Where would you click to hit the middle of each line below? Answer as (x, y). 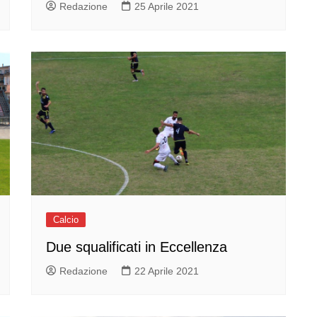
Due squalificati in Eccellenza (137, 247)
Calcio (66, 219)
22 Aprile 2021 (167, 271)
